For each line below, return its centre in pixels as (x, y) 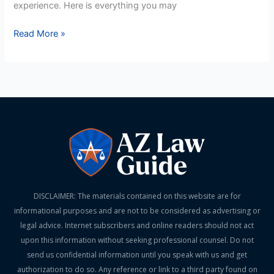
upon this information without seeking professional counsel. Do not (137, 240)
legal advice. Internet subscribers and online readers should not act (137, 226)
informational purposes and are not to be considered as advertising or (137, 211)
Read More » (40, 34)
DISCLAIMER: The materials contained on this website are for (137, 196)
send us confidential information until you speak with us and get (137, 255)
